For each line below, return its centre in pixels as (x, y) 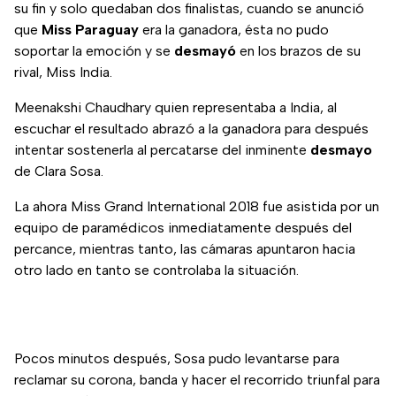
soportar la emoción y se (94, 51)
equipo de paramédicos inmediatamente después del (183, 228)
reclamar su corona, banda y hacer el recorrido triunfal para (197, 380)
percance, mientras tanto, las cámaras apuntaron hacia (185, 249)
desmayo (341, 150)
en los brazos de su (298, 51)
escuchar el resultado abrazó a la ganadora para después (191, 129)
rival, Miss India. (63, 72)
